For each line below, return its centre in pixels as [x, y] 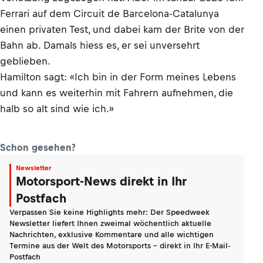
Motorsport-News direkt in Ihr [101, 181]
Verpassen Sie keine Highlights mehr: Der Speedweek [109, 212]
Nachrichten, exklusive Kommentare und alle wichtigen [112, 235]
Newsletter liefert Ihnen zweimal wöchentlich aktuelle [110, 223]
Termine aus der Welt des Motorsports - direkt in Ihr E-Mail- [120, 246]
